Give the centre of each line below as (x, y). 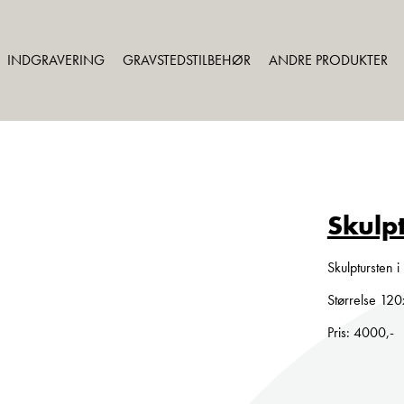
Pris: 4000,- (360, 332)
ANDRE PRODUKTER (328, 60)
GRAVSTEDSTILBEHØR (187, 60)
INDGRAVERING (56, 60)
